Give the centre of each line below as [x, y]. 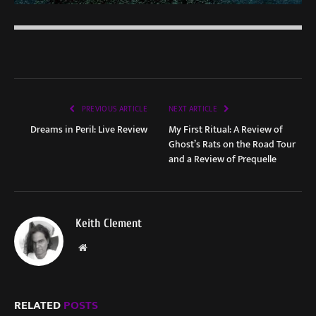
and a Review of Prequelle [223, 159]
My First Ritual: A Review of [226, 130]
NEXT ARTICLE [194, 110]
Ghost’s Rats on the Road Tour [232, 145]
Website [102, 247]
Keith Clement [109, 224]
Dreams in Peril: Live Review [89, 130]
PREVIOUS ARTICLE [114, 110]
